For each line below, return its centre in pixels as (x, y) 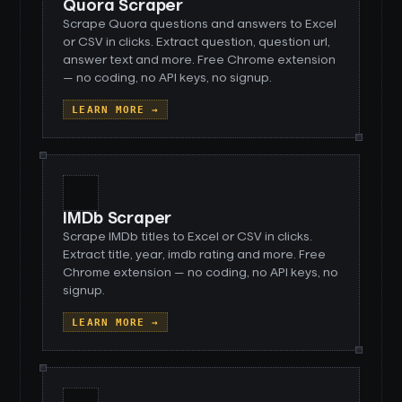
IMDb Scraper (118, 219)
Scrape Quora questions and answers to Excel (200, 24)
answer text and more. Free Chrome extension (200, 60)
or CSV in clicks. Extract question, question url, (197, 42)
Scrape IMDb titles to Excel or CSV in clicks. (188, 237)
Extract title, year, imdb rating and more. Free (195, 255)
